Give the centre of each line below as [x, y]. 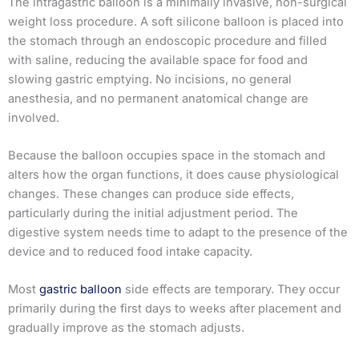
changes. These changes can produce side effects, [151, 194]
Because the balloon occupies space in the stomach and [167, 156]
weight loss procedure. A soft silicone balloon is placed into [176, 21]
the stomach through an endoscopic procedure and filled [167, 40]
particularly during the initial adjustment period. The [153, 214]
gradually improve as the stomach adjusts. [126, 328]
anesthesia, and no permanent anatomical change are [158, 98]
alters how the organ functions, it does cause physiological [173, 175]
